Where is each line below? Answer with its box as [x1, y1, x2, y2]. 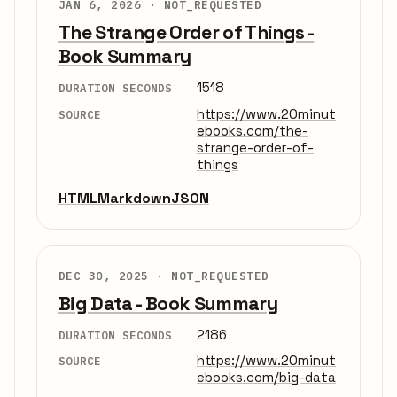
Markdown [97, 188, 171, 207]
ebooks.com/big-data [197, 369, 336, 386]
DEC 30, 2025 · [58, 268, 172, 283]
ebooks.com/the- [197, 121, 308, 139]
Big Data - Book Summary [58, 291, 278, 315]
